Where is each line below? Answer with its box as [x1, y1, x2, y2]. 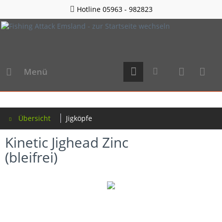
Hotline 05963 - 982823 [74, 4, 153, 14]
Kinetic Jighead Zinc [5, 132, 128, 152]
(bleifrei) [5, 147, 57, 166]
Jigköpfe [66, 113, 92, 123]
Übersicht [18, 113, 51, 123]
